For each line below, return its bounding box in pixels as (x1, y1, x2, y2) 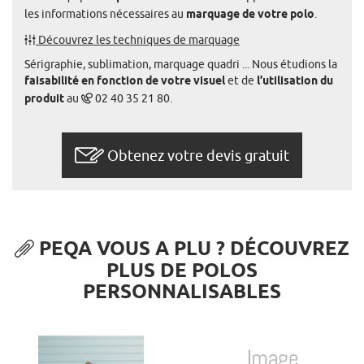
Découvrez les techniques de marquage (38, 33, 240, 47)
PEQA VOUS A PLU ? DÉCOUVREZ (34, 236, 349, 263)
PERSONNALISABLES (83, 279, 281, 305)
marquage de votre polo (186, 7, 314, 24)
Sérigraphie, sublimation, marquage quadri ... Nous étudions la (24, 58, 337, 71)
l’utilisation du (257, 74, 333, 90)
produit (24, 92, 64, 108)
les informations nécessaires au (24, 7, 186, 21)
